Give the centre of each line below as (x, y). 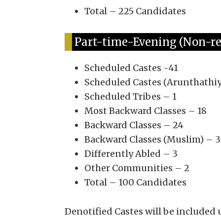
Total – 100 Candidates (135, 182)
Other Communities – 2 (137, 168)
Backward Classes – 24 (134, 125)
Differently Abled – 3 (131, 154)
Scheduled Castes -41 (131, 68)
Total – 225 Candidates (135, 11)
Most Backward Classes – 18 (145, 111)
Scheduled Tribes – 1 (130, 96)
